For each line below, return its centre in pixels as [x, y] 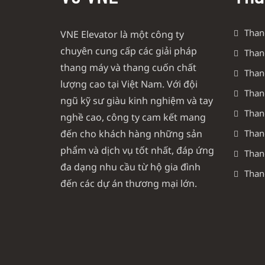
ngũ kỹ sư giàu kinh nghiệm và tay [137, 101]
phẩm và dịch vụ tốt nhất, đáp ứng [137, 150]
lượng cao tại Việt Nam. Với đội [129, 84]
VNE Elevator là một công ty [122, 34]
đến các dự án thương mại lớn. [129, 183]
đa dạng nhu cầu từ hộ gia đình [130, 167]
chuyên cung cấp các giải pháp [129, 51]
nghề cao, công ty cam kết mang [133, 117]
